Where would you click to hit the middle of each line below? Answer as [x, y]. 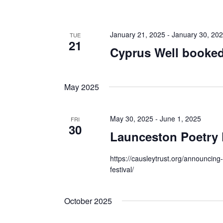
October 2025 [88, 201]
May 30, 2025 [131, 118]
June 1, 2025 [180, 118]
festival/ [122, 169]
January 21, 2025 [137, 34]
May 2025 [82, 87]
